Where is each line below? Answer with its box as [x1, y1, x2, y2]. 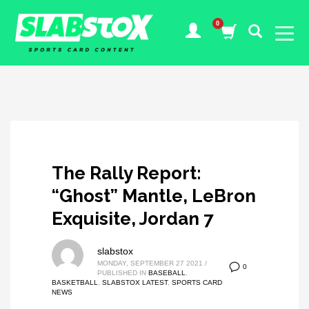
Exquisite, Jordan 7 [52, 208, 214, 229]
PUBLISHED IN [97, 269, 146, 277]
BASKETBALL [52, 279, 98, 286]
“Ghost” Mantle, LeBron [52, 186, 256, 206]
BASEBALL [148, 269, 186, 277]
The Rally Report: [52, 163, 201, 183]
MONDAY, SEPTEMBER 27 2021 [97, 259, 203, 267]
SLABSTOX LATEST [102, 279, 168, 286]
